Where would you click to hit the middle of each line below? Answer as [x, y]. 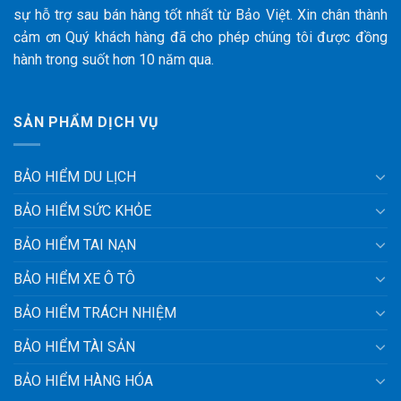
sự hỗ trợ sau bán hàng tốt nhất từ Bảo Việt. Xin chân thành [200, 15]
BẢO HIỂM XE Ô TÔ [74, 278]
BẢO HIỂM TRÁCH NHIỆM [95, 312]
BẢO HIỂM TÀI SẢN [74, 346]
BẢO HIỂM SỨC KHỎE [82, 210]
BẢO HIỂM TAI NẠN [75, 244]
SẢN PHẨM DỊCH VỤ [86, 123]
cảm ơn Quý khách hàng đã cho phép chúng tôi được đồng [200, 38]
